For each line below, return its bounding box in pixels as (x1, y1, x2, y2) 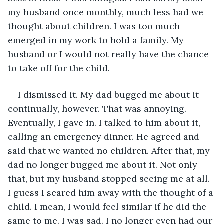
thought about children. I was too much (8, 20, 182, 32)
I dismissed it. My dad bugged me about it (18, 88, 201, 100)
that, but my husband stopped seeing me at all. (8, 172, 212, 184)
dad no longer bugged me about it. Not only (8, 158, 200, 170)
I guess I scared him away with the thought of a (8, 186, 216, 198)
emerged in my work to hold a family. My (8, 34, 186, 46)
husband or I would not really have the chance (8, 48, 211, 60)
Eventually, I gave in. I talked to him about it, (8, 116, 203, 128)
